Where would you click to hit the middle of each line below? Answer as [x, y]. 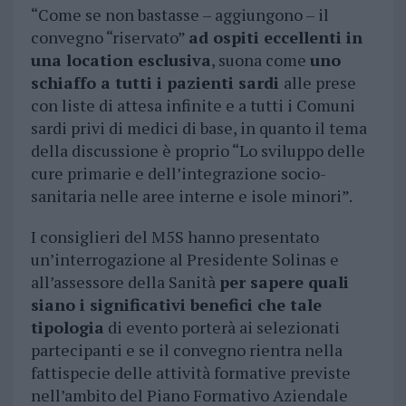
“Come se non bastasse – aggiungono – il [179, 15]
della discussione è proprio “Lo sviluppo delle [198, 151]
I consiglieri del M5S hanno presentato [174, 237]
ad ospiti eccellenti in [275, 38]
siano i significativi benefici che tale [176, 305]
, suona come [260, 60]
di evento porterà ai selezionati [222, 328]
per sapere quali [284, 282]
